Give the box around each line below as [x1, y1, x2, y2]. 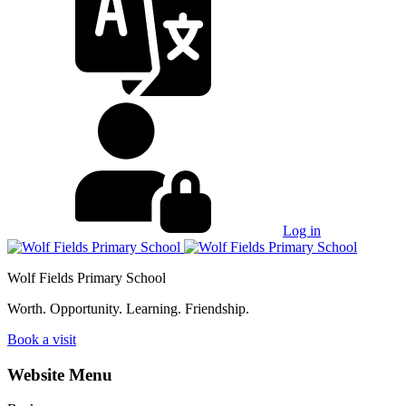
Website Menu [7, 364, 112, 384]
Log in [283, 222, 321, 238]
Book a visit [7, 331, 76, 347]
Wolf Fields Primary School [7, 269, 166, 285]
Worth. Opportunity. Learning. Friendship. [7, 300, 249, 316]
